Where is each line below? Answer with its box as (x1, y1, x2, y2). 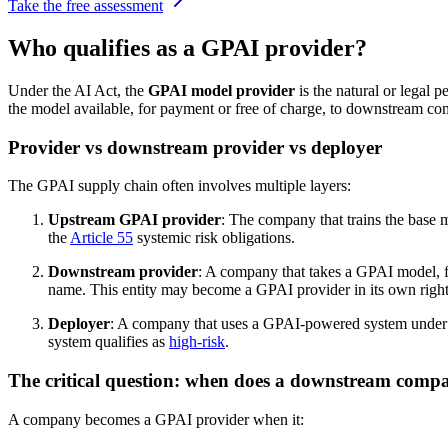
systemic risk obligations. (133, 229, 295, 247)
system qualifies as (48, 333, 169, 351)
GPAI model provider (148, 82, 295, 99)
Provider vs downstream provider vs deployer (8, 136, 382, 158)
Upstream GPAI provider (48, 211, 221, 229)
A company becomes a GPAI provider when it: (8, 410, 304, 428)
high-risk (169, 333, 225, 351)
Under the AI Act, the (8, 82, 148, 99)
